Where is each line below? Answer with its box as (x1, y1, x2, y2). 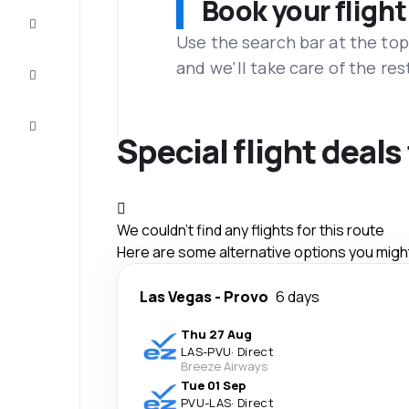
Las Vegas (140, 286, 212, 307)
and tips (44, 76, 91, 92)
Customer (37, 112, 95, 129)
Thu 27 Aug (181, 325, 252, 342)
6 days (276, 286, 320, 307)
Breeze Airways (181, 357, 267, 374)
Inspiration (37, 61, 99, 78)
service (44, 127, 88, 143)
